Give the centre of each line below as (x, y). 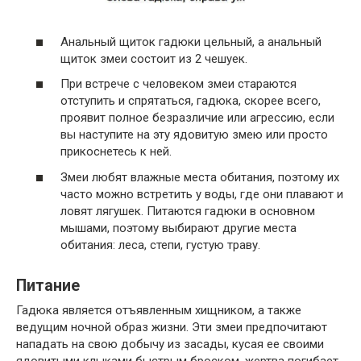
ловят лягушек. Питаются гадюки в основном (188, 211)
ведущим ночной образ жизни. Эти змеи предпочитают (172, 327)
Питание (48, 286)
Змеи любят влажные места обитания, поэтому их (200, 177)
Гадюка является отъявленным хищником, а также (159, 310)
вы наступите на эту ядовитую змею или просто (194, 135)
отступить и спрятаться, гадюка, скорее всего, (191, 101)
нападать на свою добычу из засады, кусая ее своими (170, 344)
